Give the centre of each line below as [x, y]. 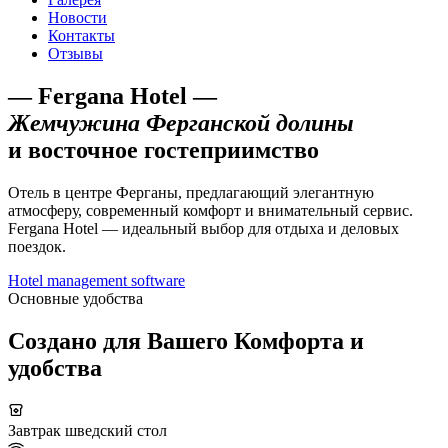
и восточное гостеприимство [163, 149]
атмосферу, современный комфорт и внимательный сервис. [210, 210]
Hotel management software [96, 280]
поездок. [37, 246]
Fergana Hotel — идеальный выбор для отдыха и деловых [203, 228]
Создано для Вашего [118, 340]
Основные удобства [75, 298]
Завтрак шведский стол [87, 430]
